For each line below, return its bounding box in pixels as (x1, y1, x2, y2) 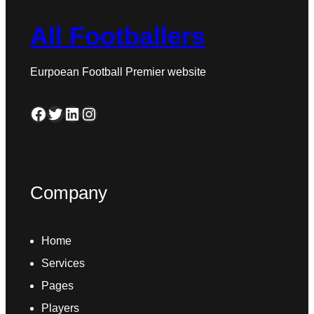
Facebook (29, 103, 38, 123)
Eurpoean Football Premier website (29, 65, 206, 78)
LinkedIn (62, 103, 72, 123)
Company (29, 182, 107, 203)
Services (41, 257, 85, 269)
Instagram (79, 103, 94, 123)
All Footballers (29, 21, 205, 50)
